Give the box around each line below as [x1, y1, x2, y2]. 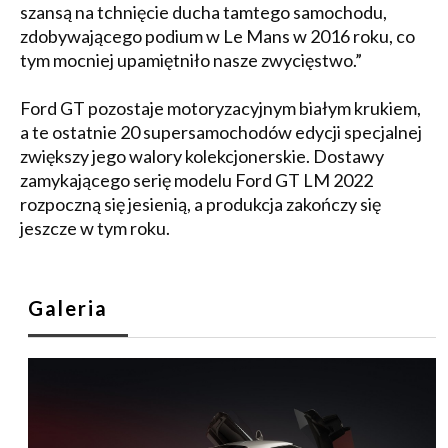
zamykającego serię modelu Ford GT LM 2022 [20, 168, 373, 191]
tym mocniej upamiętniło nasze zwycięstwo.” [20, 48, 362, 71]
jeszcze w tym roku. [20, 216, 170, 239]
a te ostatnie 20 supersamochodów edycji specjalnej [20, 120, 422, 143]
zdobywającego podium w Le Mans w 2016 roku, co [20, 24, 415, 47]
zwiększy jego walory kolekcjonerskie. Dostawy [20, 144, 384, 167]
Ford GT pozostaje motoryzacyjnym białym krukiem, [20, 96, 421, 119]
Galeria [28, 295, 109, 320]
